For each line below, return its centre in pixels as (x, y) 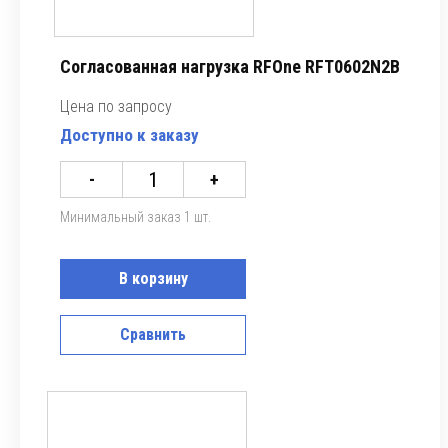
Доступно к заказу (129, 135)
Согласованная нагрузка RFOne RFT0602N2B (230, 66)
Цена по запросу (116, 106)
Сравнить (153, 334)
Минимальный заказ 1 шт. (135, 217)
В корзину (153, 278)
